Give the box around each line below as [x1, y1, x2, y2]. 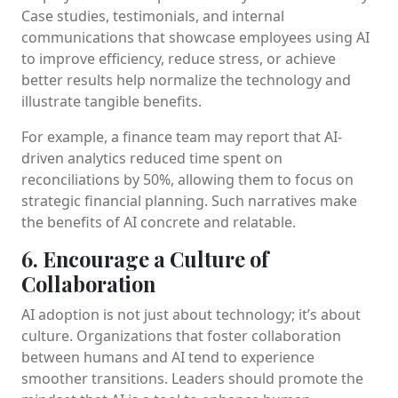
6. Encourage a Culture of [21, 244, 268, 273]
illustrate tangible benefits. [21, 91, 202, 111]
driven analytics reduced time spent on [21, 147, 283, 168]
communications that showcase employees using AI [21, 27, 370, 47]
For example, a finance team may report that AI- [21, 126, 342, 147]
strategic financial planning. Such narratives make [21, 190, 357, 211]
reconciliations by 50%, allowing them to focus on [21, 169, 354, 189]
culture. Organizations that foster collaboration [21, 325, 341, 346]
